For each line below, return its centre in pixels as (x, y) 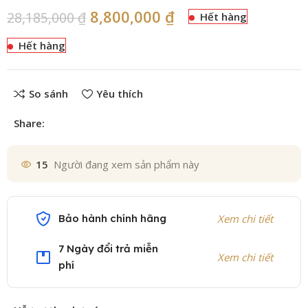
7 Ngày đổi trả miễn (109, 248)
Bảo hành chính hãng (113, 218)
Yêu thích (119, 94)
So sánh (48, 94)
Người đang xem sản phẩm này (127, 165)
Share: (30, 123)
